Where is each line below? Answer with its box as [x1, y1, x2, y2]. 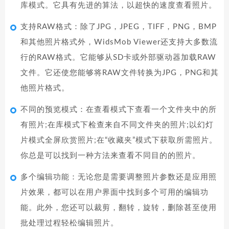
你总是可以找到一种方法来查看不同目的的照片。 [20, 152, 200, 159]
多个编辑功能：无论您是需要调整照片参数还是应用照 [20, 173, 217, 181]
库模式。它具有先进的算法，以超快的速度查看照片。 [20, 2, 217, 9]
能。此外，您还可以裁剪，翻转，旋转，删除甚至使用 [20, 204, 217, 212]
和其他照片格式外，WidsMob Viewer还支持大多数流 [20, 38, 218, 46]
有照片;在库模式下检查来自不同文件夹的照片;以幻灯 [20, 121, 214, 129]
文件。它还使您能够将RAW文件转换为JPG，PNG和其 [20, 69, 219, 77]
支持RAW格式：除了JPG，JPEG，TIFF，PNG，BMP [20, 23, 217, 31]
